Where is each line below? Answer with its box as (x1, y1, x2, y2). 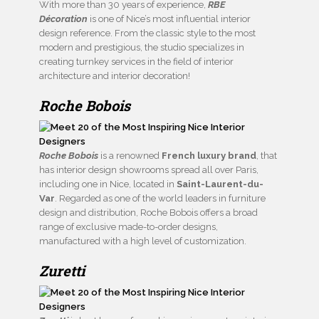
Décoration (39, 14, 88, 25)
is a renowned (98, 150, 162, 162)
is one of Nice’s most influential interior (88, 14, 251, 25)
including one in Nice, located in (39, 179, 177, 190)
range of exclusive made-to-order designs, (39, 221, 218, 233)
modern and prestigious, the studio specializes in (39, 42, 244, 53)
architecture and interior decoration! (39, 70, 190, 82)
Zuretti (39, 261, 85, 281)
